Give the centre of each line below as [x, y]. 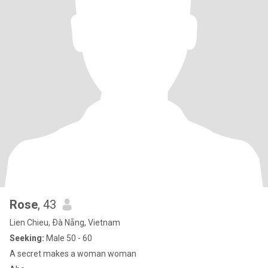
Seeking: [27, 238]
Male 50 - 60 [68, 238]
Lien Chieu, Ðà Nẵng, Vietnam [65, 223]
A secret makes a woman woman [73, 254]
